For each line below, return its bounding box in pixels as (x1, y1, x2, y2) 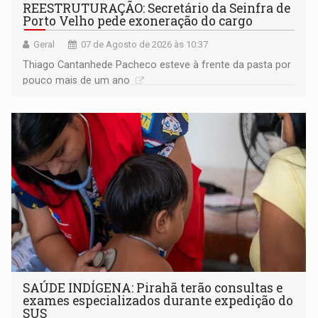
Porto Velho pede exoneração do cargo (23, 12, 253, 29)
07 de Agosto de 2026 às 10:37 (81, 38, 209, 50)
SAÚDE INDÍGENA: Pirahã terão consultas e (23, 279, 283, 296)
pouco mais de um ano (23, 74, 133, 86)
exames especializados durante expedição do (23, 292, 294, 309)
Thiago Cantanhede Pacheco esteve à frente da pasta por (23, 58, 292, 70)
